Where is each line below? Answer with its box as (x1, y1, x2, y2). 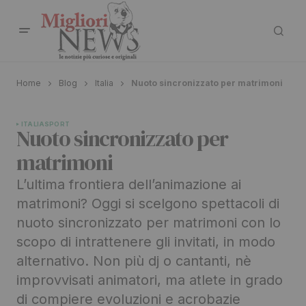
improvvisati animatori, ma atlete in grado (16, 272, 283, 289)
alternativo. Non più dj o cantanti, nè (16, 253, 251, 270)
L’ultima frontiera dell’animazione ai (16, 176, 241, 193)
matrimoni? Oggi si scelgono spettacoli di (16, 195, 279, 212)
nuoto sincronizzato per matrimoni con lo (16, 214, 281, 232)
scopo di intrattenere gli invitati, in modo (16, 234, 275, 251)
